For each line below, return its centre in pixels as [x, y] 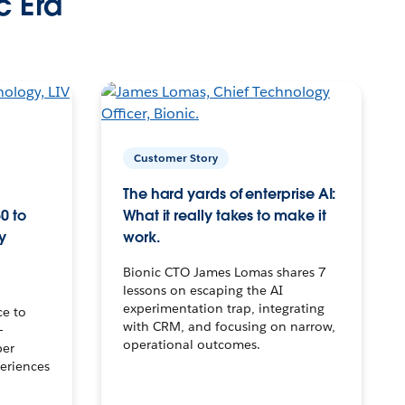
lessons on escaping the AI [202, 290]
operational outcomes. [191, 344]
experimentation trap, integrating [223, 308]
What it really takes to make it [224, 215]
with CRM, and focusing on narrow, [229, 326]
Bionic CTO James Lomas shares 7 [224, 272]
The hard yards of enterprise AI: [229, 193]
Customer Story [175, 157]
